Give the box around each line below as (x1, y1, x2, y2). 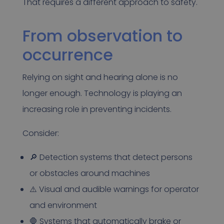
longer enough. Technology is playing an (22, 87, 182, 99)
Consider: (22, 127, 59, 139)
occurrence (22, 43, 113, 66)
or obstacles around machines (29, 167, 150, 179)
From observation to (22, 24, 182, 47)
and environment (29, 199, 97, 211)
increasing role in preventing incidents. (22, 103, 171, 115)
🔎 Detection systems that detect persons (29, 151, 192, 163)
